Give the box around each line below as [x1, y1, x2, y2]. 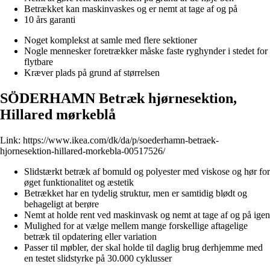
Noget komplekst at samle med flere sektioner [24, 34, 197, 45]
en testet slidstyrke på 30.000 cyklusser [24, 253, 172, 263]
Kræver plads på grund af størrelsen [24, 67, 160, 78]
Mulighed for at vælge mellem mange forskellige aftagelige [24, 220, 248, 231]
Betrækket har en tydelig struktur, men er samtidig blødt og [24, 187, 247, 198]
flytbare [24, 56, 53, 67]
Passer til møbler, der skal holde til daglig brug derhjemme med [24, 242, 263, 253]
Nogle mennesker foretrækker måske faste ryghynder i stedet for [24, 45, 268, 56]
